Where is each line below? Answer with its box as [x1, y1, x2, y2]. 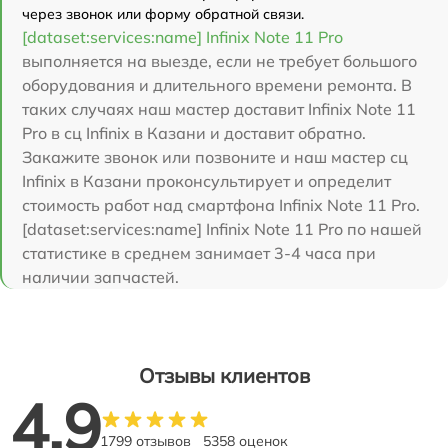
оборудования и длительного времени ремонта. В [22, 74, 412, 95]
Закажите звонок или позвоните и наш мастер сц [22, 146, 408, 167]
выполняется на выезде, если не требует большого [22, 50, 417, 71]
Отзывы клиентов [138, 362, 310, 388]
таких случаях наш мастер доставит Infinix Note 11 [22, 98, 416, 119]
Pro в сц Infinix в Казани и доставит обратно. [22, 122, 366, 143]
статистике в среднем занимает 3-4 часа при [22, 242, 376, 263]
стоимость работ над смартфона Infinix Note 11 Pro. [22, 194, 420, 215]
